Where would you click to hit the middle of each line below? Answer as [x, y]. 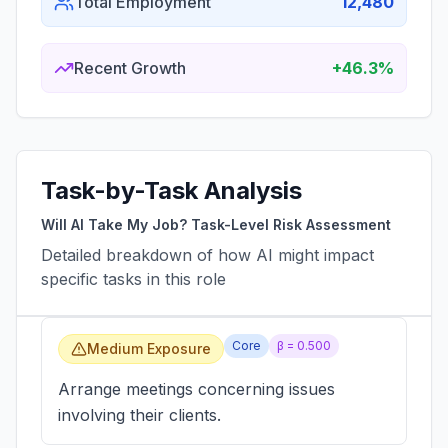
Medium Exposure [149, 348]
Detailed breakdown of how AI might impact [207, 255]
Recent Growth [130, 68]
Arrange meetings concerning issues [196, 389]
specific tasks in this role [133, 279]
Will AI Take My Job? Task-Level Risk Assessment [216, 224]
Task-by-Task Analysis [171, 190]
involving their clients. [139, 415]
